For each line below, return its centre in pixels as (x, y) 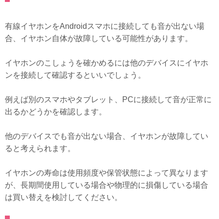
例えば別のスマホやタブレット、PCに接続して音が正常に (108, 99)
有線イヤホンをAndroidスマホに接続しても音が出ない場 (105, 26)
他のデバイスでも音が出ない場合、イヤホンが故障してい (107, 136)
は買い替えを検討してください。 (64, 197)
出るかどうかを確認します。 (56, 111)
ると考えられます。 (40, 148)
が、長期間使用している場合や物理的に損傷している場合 (107, 185)
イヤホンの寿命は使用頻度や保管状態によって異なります (107, 173)
